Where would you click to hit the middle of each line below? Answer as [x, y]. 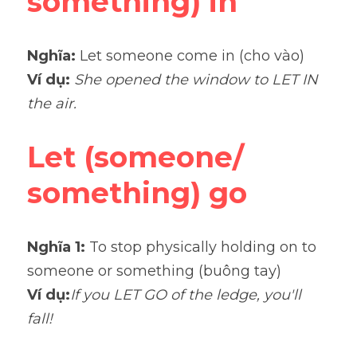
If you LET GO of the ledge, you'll [186, 295]
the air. [52, 104]
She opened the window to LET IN [196, 80]
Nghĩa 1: [58, 247]
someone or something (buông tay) [154, 271]
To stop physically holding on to [203, 247]
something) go [137, 193]
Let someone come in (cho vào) [192, 56]
